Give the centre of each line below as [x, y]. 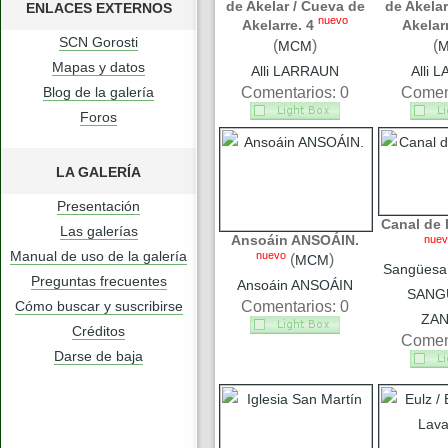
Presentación [98, 205]
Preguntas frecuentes [98, 280]
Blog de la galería [98, 91]
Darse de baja [98, 355]
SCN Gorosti [98, 41]
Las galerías [98, 230]
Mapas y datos [98, 66]
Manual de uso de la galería [98, 255]
